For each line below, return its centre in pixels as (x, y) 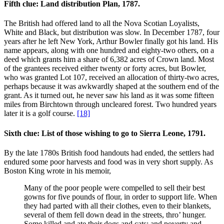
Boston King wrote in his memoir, (57, 170)
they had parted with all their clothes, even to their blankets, (117, 205)
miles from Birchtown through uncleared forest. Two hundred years (110, 104)
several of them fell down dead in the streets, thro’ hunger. (115, 214)
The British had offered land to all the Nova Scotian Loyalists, (102, 23)
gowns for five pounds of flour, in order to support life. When (120, 196)
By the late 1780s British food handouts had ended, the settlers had (109, 152)
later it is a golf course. (40, 113)
